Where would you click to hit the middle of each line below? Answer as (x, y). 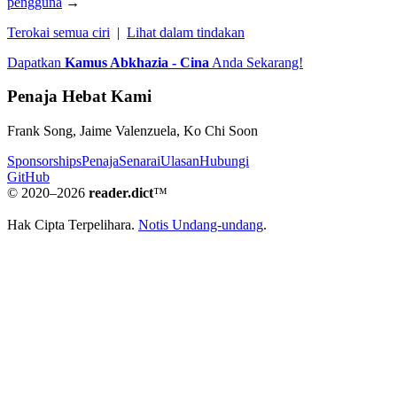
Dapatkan (36, 62)
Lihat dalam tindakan (186, 32)
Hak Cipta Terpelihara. (73, 225)
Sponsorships (44, 161)
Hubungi (224, 161)
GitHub (28, 177)
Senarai (140, 161)
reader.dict (121, 193)
